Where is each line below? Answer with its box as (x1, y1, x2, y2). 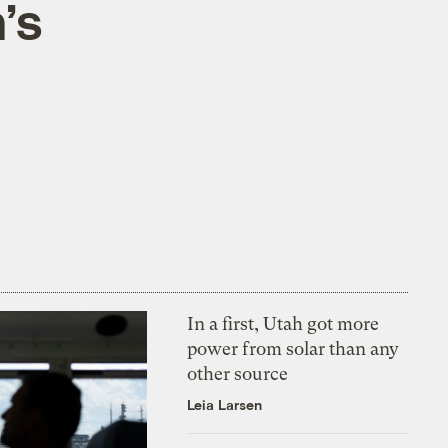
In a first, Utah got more (187, 312, 380, 334)
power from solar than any (187, 337, 400, 359)
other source (187, 362, 289, 384)
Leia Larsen (187, 395, 263, 413)
